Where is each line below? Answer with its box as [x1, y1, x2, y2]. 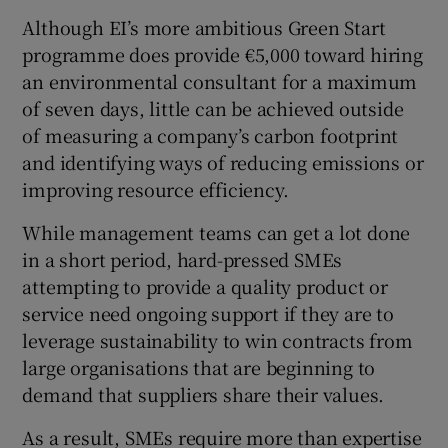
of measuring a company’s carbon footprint [22, 122, 399, 149]
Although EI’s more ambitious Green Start [22, 14, 386, 41]
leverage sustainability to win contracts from [22, 327, 413, 354]
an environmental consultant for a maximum [22, 68, 418, 95]
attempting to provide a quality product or [22, 273, 389, 300]
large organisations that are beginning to [22, 354, 376, 381]
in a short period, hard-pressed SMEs [22, 246, 343, 273]
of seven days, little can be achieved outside [22, 95, 404, 122]
